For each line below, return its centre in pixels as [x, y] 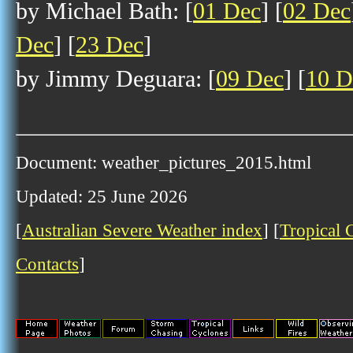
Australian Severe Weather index [142, 230]
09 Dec [250, 79]
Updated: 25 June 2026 [102, 196]
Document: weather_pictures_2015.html [163, 162]
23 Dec [110, 45]
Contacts [47, 264]
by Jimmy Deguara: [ [116, 79]
